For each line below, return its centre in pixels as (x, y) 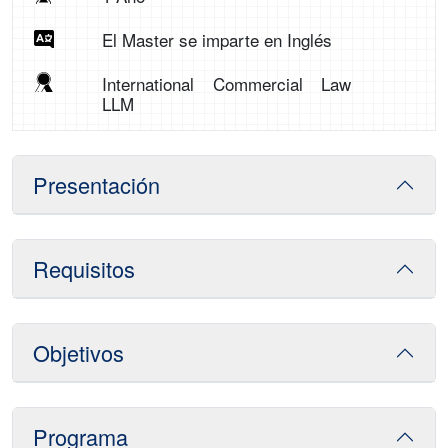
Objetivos (78, 352)
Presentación (96, 184)
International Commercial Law (226, 83)
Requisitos (84, 268)
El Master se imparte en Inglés (216, 39)
